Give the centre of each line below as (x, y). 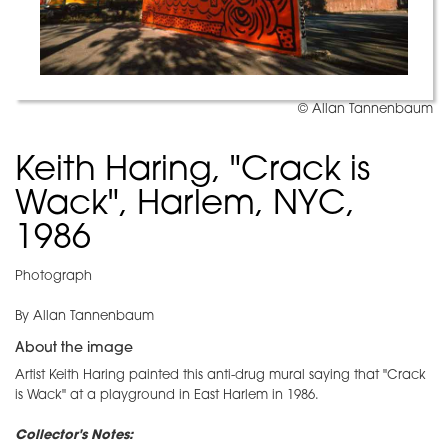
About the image (74, 349)
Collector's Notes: (74, 436)
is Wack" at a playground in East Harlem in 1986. (169, 396)
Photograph (53, 277)
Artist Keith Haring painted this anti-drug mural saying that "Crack (220, 376)
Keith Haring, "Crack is (192, 172)
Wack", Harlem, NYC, (185, 206)
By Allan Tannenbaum (84, 317)
